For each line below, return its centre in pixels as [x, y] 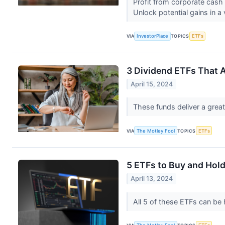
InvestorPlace [153, 36]
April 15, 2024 [152, 84]
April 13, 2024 [152, 179]
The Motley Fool [156, 131]
